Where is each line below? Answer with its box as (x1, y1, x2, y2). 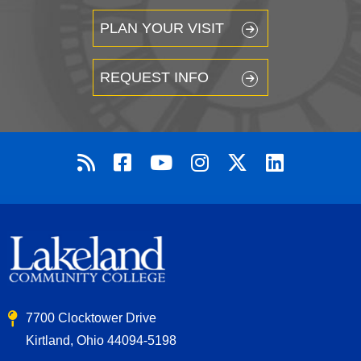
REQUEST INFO (100, 69, 209, 85)
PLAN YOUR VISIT (100, 20, 224, 36)
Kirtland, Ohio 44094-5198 (25, 334, 176, 348)
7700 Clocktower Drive (25, 311, 156, 326)
